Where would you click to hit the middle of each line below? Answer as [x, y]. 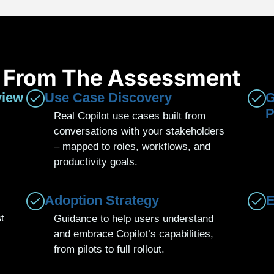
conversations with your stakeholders [139, 131]
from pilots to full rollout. [109, 249]
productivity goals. [95, 162]
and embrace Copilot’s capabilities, [133, 234]
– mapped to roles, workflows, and [132, 147]
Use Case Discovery [108, 98]
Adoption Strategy [102, 200]
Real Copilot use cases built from [129, 116]
